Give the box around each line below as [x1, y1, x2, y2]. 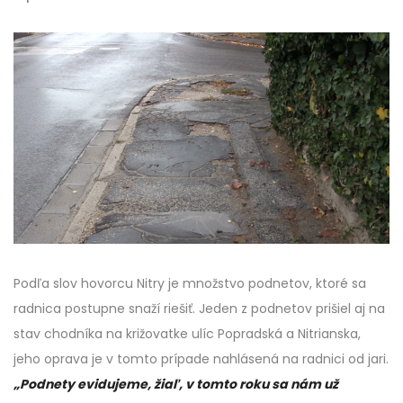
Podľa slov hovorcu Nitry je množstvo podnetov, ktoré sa [13, 274, 366, 293]
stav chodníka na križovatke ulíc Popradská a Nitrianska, [13, 325, 361, 344]
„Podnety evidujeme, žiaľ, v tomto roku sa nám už [13, 375, 338, 394]
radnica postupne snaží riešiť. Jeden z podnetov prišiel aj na [13, 300, 385, 318]
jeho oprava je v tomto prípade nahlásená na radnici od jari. [13, 350, 389, 369]
